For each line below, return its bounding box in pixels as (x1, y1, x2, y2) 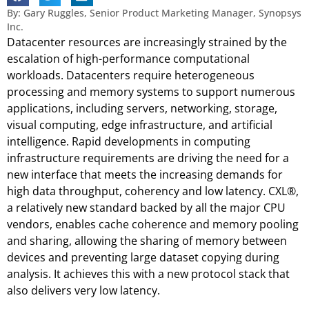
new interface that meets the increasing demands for (7, 166, 283, 182)
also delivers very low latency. (7, 282, 160, 298)
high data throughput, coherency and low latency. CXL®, (7, 183, 299, 199)
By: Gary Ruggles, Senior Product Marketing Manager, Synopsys (7, 6, 301, 19)
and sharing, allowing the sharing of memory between (7, 232, 287, 248)
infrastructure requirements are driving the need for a (7, 150, 289, 166)
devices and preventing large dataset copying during (7, 249, 279, 265)
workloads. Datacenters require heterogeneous (7, 67, 255, 83)
